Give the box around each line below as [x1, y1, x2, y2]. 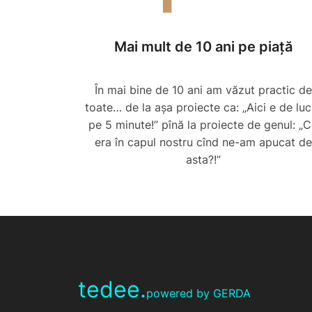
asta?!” [185, 153, 221, 167]
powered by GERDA [146, 286, 251, 301]
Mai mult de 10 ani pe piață [114, 38, 292, 56]
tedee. [78, 276, 146, 304]
